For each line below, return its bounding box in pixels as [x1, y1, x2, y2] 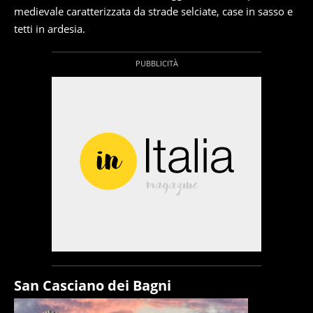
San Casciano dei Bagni [14, 276, 171, 295]
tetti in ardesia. [14, 22, 85, 36]
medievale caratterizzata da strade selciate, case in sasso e [14, 4, 293, 18]
